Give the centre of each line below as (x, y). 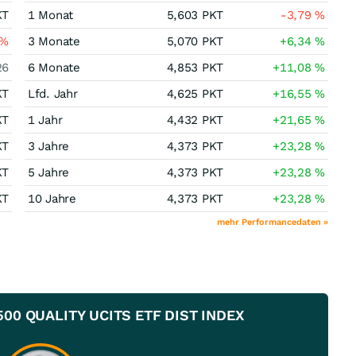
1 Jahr (45, 120)
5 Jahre (48, 172)
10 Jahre (52, 199)
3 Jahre (48, 146)
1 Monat (50, 15)
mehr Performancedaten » (273, 222)
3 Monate (54, 41)
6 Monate (54, 68)
